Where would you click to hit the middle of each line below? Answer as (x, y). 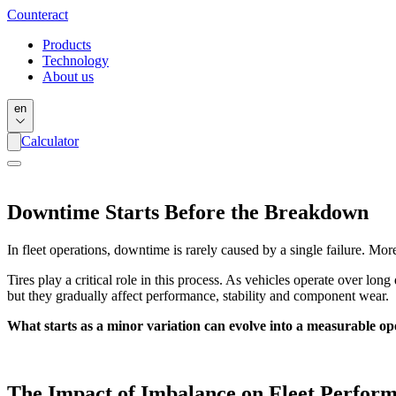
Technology (76, 61)
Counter (30, 15)
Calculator (50, 141)
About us (68, 76)
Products (67, 45)
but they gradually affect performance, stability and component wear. (198, 295)
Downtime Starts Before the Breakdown (188, 212)
